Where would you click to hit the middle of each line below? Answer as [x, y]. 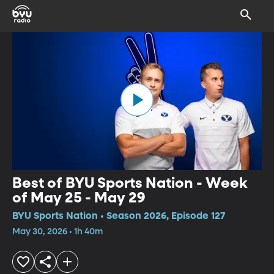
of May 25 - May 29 [79, 198]
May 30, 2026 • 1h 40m [57, 231]
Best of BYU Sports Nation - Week [130, 183]
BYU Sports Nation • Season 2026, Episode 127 [119, 216]
